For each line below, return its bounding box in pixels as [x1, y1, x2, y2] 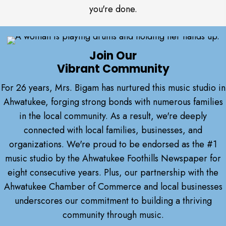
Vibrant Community [56, 61, 169, 77]
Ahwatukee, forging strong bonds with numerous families [3, 95, 223, 109]
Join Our [89, 48, 137, 64]
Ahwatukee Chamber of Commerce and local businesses [4, 180, 222, 194]
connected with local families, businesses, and [24, 124, 202, 137]
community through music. [62, 208, 164, 222]
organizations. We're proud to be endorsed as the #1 [9, 138, 217, 151]
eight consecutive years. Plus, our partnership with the [8, 166, 218, 180]
